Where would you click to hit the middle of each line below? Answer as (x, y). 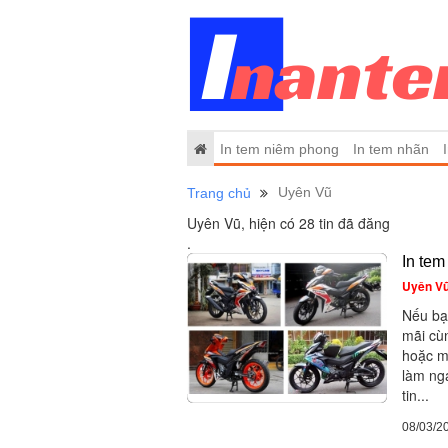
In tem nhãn (390, 148)
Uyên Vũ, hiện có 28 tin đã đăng (288, 223)
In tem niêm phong (280, 148)
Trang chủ (219, 193)
